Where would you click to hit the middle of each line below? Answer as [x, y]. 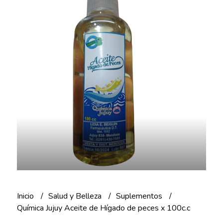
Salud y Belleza [76, 196]
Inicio [26, 196]
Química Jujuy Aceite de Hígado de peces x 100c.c [103, 208]
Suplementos [140, 196]
